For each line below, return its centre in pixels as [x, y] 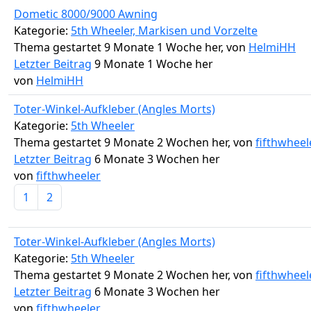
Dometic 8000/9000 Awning [86, 14]
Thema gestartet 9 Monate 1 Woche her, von [131, 48]
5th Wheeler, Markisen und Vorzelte [164, 31]
